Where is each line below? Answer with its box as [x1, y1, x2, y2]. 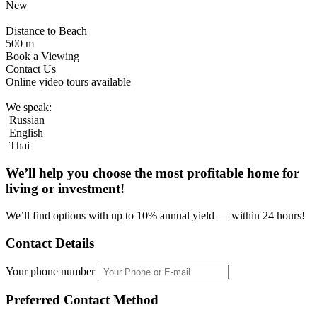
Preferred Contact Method [6, 292, 158, 308]
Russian [6, 113, 45, 126]
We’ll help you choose [6, 165, 134, 180]
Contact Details [6, 236, 94, 251]
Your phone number [6, 265, 95, 277]
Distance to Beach [6, 24, 87, 37]
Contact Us [6, 62, 56, 75]
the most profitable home [134, 165, 279, 180]
